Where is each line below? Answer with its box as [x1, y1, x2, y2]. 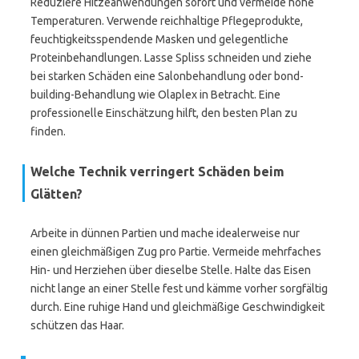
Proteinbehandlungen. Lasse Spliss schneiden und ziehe [30, 51, 312, 64]
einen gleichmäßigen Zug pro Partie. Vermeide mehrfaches [30, 245, 321, 258]
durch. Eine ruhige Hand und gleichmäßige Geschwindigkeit [30, 301, 325, 313]
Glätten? [30, 187, 83, 201]
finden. [30, 125, 66, 138]
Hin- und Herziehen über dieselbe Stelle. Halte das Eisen [30, 264, 311, 276]
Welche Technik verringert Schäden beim [30, 164, 284, 179]
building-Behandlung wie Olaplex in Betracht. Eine [30, 88, 280, 101]
